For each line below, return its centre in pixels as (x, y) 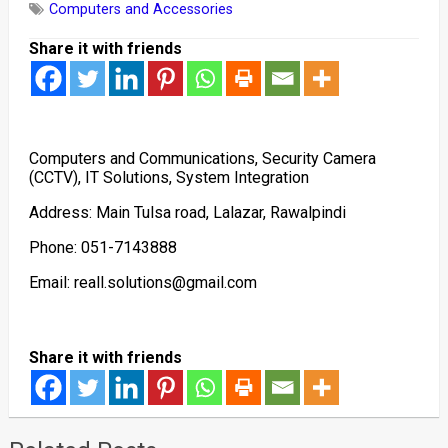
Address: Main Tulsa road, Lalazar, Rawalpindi (187, 212)
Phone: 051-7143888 (102, 247)
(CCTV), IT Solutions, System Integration (168, 177)
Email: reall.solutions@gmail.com (142, 282)
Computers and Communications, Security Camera (202, 158)
